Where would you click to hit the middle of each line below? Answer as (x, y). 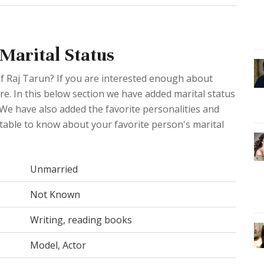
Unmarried (54, 169)
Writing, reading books (81, 220)
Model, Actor (58, 245)
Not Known (55, 194)
